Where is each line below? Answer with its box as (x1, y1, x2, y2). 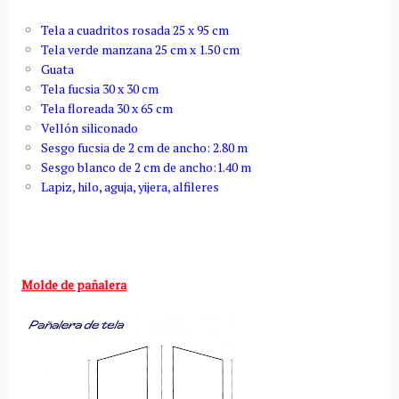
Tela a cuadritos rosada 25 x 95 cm (40, 20, 229, 38)
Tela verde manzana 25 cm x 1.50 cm (40, 40, 240, 58)
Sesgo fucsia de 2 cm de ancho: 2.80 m (40, 138, 248, 156)
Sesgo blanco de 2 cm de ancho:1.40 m (40, 158, 251, 175)
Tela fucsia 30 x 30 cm (40, 79, 159, 97)
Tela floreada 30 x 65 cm (40, 99, 173, 117)
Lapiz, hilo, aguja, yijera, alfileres (40, 177, 219, 195)
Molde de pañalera (20, 275, 126, 293)
